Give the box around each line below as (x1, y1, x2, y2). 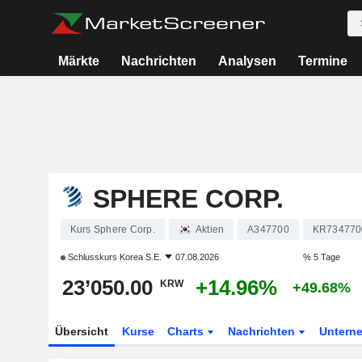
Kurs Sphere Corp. (69, 224, 155, 235)
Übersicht (54, 325, 108, 338)
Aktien (195, 224, 225, 235)
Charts (167, 325, 208, 338)
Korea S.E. (119, 252, 162, 262)
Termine (297, 54, 347, 68)
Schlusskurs (65, 252, 120, 262)
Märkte (58, 54, 100, 68)
